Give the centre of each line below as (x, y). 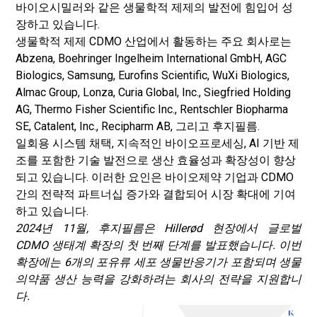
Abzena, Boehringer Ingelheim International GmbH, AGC (151, 58)
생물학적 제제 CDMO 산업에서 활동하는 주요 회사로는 (154, 41)
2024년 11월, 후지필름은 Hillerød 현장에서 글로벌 (158, 228)
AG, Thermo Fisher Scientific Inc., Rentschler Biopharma (152, 109)
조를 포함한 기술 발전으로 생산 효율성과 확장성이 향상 (156, 160)
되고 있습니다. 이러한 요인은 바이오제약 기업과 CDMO (155, 177)
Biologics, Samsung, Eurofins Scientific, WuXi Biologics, (152, 75)
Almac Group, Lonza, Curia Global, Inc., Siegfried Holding (153, 92)
